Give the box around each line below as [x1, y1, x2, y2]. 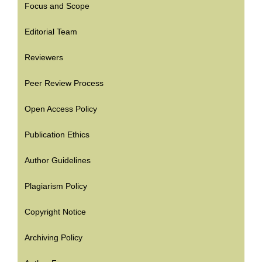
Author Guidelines [25, 156, 91, 166]
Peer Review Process [25, 78, 104, 88]
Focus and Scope [25, 1, 89, 11]
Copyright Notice [25, 207, 86, 217]
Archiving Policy [25, 233, 82, 243]
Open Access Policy [25, 104, 97, 114]
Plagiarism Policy [25, 181, 87, 191]
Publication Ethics [25, 130, 89, 140]
